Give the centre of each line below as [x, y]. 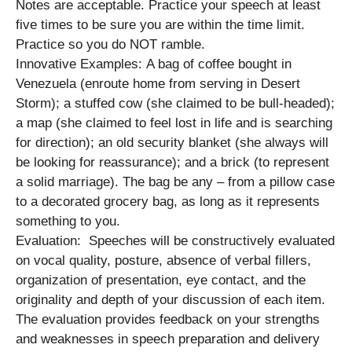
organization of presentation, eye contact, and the [161, 280]
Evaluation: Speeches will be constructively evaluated [175, 240]
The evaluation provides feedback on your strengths [168, 319]
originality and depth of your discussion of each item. [170, 299]
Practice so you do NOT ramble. [110, 44]
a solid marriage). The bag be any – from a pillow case [175, 181]
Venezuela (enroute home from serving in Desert [158, 83]
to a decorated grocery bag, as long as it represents [168, 201]
